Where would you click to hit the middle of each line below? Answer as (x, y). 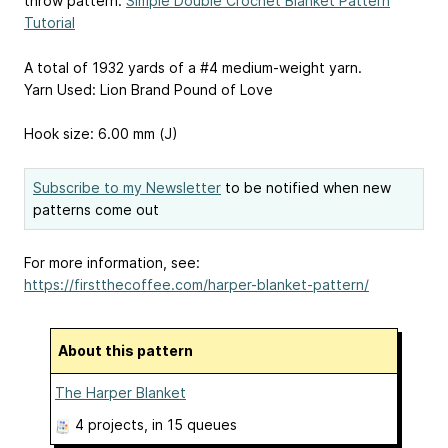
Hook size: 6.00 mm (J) (101, 134)
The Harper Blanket (120, 392)
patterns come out (96, 209)
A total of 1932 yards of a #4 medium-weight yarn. (193, 67)
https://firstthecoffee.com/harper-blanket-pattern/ (196, 284)
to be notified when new (306, 187)
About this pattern (130, 350)
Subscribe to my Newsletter (127, 187)
